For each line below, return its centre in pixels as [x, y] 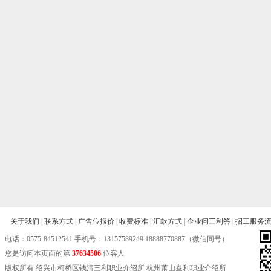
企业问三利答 [209, 221]
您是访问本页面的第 [37, 253]
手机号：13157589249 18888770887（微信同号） [151, 239]
